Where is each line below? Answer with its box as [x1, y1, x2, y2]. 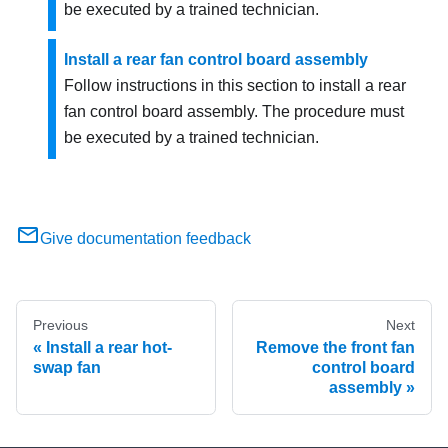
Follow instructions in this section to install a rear [64, 77, 406, 95]
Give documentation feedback [40, 230, 251, 248]
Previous [33, 317, 88, 334]
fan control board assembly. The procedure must [64, 103, 404, 121]
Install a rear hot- [46, 339, 172, 357]
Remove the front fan [256, 339, 415, 357]
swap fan [33, 359, 101, 377]
